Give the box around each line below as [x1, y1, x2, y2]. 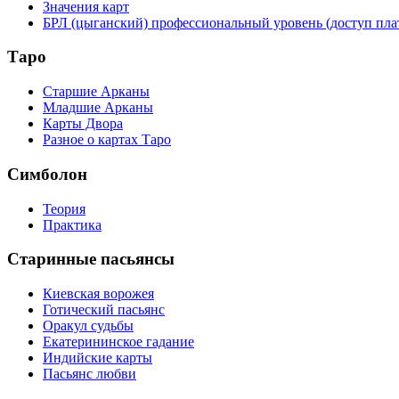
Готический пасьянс [43, 301, 165, 317]
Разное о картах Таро [43, 132, 171, 148]
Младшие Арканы [43, 100, 153, 116]
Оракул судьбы [43, 317, 134, 333]
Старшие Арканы [43, 84, 150, 100]
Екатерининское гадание [43, 333, 194, 349]
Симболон [7, 164, 87, 183]
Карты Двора [43, 116, 123, 132]
